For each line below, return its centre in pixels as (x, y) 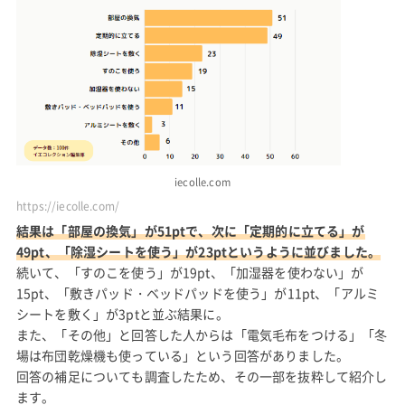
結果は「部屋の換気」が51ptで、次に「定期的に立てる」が (190, 230)
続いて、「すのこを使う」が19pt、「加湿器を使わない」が (190, 272)
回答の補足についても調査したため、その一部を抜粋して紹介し (202, 376)
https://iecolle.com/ (68, 206)
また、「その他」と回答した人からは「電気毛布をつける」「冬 (202, 334)
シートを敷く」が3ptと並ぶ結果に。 (122, 313)
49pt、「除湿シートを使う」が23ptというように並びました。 (198, 251)
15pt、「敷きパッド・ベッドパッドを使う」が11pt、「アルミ (198, 292)
